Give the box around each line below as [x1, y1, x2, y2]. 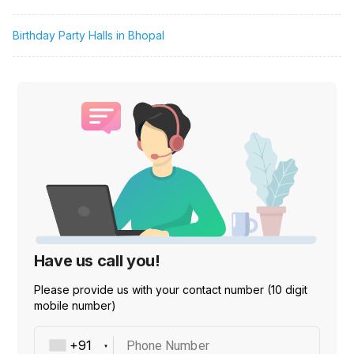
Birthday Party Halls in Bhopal [13, 28, 164, 43]
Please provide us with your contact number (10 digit [33, 283, 307, 297]
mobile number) [33, 299, 116, 313]
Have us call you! [33, 251, 160, 271]
